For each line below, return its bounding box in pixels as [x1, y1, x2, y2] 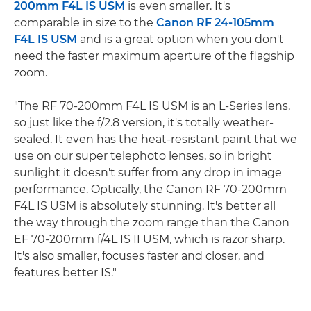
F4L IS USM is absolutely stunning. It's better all [14, 199, 276, 213]
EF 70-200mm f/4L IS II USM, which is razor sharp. [14, 233, 285, 246]
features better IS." [14, 266, 117, 280]
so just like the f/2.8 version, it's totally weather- [14, 116, 274, 130]
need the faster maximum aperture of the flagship [14, 49, 294, 63]
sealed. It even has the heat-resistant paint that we [14, 133, 297, 146]
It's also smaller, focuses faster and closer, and [14, 249, 264, 263]
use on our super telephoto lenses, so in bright [14, 149, 272, 163]
